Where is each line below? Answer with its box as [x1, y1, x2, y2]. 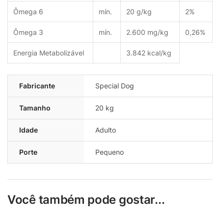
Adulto [95, 126, 116, 135]
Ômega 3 [13, 28, 43, 37]
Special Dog [95, 82, 134, 90]
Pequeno [95, 148, 124, 157]
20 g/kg [126, 7, 152, 16]
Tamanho [19, 104, 51, 112]
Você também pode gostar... [7, 192, 165, 207]
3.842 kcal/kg [126, 49, 171, 57]
